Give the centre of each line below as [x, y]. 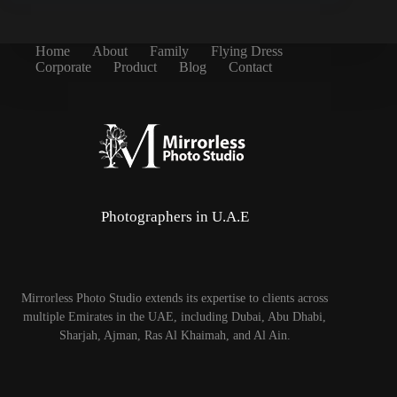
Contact [250, 67]
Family [169, 51]
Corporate [63, 67]
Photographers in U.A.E [175, 217]
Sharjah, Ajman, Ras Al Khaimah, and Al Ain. [175, 335]
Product [135, 67]
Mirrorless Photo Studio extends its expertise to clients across [175, 298]
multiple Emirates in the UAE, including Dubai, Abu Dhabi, [175, 317]
